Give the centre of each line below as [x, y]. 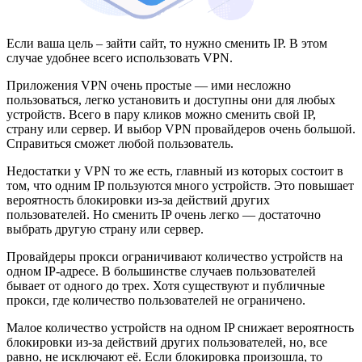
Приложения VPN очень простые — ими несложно [149, 85]
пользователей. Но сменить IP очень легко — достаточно [164, 214]
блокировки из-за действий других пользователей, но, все [167, 342]
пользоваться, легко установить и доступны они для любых [171, 99]
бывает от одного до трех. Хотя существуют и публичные [166, 285]
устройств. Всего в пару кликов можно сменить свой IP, [161, 114]
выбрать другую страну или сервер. [105, 229]
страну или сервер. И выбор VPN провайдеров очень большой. [181, 128]
